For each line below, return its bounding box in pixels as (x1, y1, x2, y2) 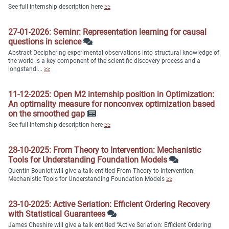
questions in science (8, 37, 83, 47)
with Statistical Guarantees (8, 209, 107, 219)
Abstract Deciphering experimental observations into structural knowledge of (8, 49, 219, 57)
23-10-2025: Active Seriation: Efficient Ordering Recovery (8, 199, 210, 210)
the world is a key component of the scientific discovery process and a (8, 57, 200, 65)
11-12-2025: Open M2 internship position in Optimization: (8, 89, 214, 100)
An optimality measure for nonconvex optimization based (8, 99, 215, 109)
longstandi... (8, 65, 44, 73)
